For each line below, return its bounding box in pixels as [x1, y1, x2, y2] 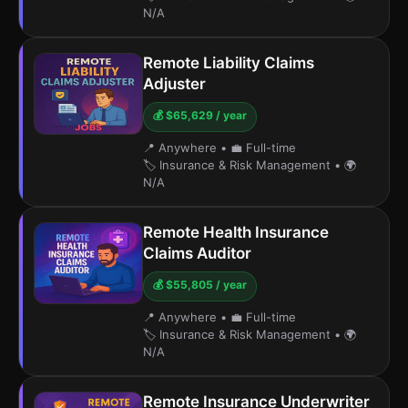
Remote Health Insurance [143, 223, 329, 241]
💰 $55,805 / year [153, 278, 247, 291]
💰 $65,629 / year [153, 108, 247, 122]
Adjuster [143, 75, 206, 93]
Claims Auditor [143, 244, 251, 262]
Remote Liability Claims [143, 54, 314, 72]
